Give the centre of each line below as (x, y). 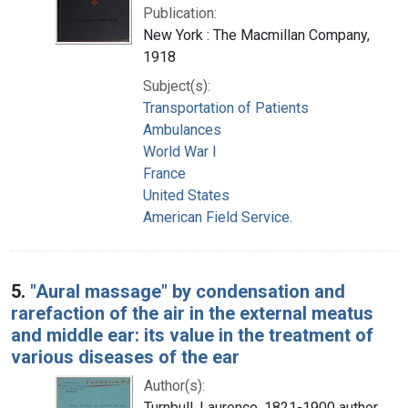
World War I (180, 151)
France (164, 173)
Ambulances (182, 129)
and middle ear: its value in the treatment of (192, 335)
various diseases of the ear (125, 357)
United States (186, 195)
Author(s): (174, 385)
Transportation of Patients (226, 107)
